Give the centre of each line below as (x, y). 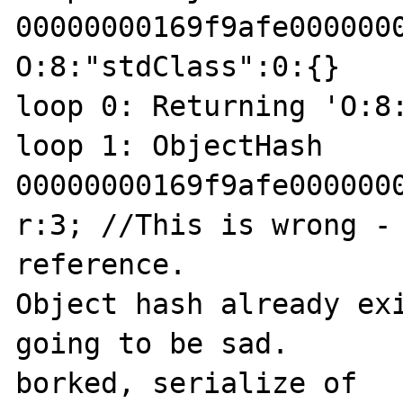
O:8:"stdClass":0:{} (178, 66)
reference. (101, 264)
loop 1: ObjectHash (170, 145)
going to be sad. (152, 343)
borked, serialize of (187, 383)
